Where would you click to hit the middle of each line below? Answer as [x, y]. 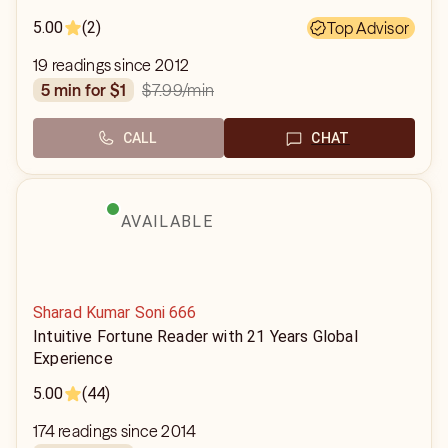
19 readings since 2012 [111, 65]
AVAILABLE [167, 221]
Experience [73, 358]
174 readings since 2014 [115, 431]
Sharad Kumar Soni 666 [115, 312]
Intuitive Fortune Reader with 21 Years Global [195, 336]
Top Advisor [368, 28]
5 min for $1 [88, 90]
